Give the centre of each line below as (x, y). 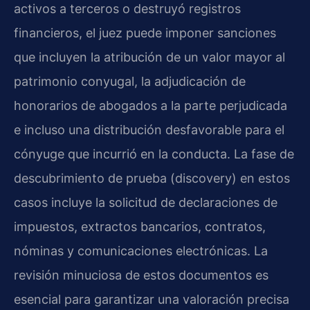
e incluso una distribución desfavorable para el (149, 129)
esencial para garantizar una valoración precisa (152, 299)
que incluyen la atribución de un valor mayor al (149, 57)
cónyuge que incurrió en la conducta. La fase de (154, 154)
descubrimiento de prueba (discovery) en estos (152, 178)
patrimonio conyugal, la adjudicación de (130, 81)
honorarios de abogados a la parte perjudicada (151, 105)
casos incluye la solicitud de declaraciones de (146, 202)
